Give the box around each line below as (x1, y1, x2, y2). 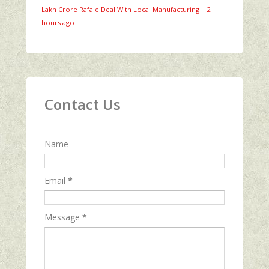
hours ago (41, 17, 74, 27)
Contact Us (44, 94, 121, 114)
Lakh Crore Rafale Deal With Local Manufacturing (41, 4, 201, 14)
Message (44, 211, 82, 223)
